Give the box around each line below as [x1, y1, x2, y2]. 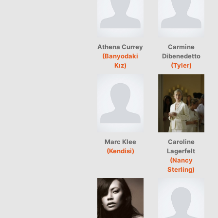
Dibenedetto [162, 52, 200, 60]
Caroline [168, 137, 195, 145]
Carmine [168, 42, 195, 51]
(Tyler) [171, 61, 192, 69]
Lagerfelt [167, 146, 196, 155]
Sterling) [167, 165, 195, 173]
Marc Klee [105, 137, 136, 145]
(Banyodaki [102, 52, 139, 60]
